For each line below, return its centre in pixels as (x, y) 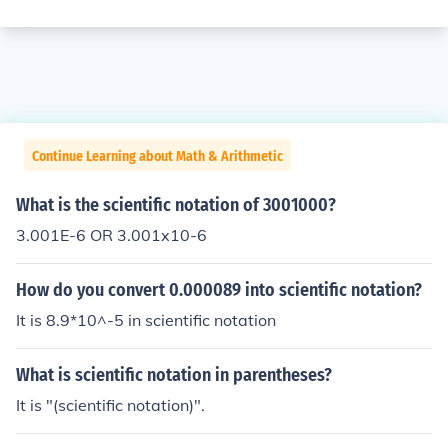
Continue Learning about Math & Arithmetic (157, 156)
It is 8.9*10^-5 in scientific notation (146, 320)
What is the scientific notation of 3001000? (176, 205)
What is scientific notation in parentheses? (174, 375)
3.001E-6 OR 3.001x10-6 (111, 235)
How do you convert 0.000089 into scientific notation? (219, 290)
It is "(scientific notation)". (110, 405)
